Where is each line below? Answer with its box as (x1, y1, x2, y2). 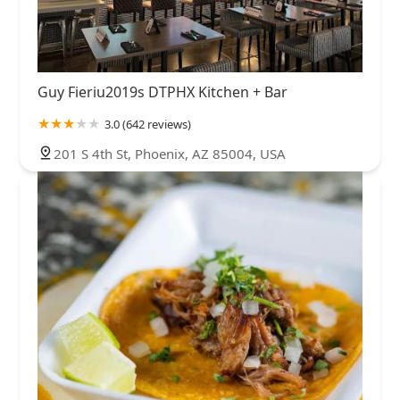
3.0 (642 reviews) (104, 116, 191, 133)
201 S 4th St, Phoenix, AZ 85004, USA (54, 145, 286, 163)
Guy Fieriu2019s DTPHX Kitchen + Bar (37, 82, 287, 103)
